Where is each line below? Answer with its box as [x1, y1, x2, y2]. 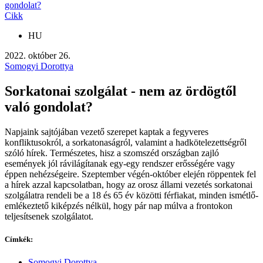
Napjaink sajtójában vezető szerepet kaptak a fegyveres [5, 126, 208, 137]
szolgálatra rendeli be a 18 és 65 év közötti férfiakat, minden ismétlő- [5, 190, 258, 200]
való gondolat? [5, 99, 93, 114]
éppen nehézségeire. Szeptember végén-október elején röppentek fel [5, 168, 256, 179]
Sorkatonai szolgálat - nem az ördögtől [5, 83, 237, 99]
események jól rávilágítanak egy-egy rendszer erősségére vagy [5, 158, 235, 168]
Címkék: [5, 234, 33, 244]
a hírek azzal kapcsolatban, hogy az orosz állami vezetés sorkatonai [5, 179, 252, 190]
